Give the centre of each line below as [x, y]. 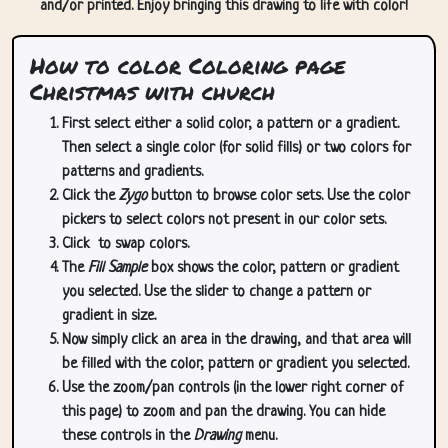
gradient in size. [109, 316]
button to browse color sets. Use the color [278, 196]
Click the [90, 196]
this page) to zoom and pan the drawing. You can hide [223, 412]
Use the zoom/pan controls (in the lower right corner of [233, 388]
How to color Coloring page [187, 65]
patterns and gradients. [132, 172]
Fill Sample [117, 268]
